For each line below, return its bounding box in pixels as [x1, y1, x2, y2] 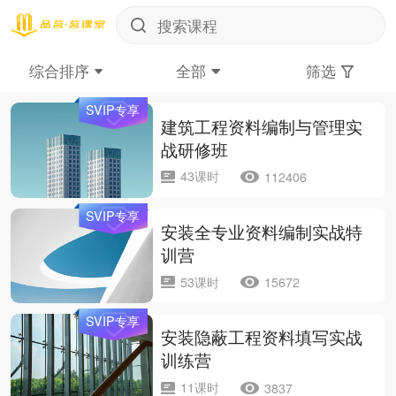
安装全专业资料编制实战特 [161, 219, 363, 243]
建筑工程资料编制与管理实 [161, 113, 363, 138]
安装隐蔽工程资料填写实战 [161, 324, 363, 349]
